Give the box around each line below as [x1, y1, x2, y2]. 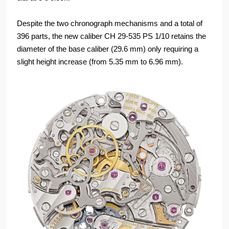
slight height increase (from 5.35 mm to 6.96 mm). [17, 57, 184, 66]
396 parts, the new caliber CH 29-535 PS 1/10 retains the [17, 32, 207, 41]
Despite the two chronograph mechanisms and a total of [17, 19, 203, 28]
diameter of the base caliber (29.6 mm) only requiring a [17, 44, 199, 54]
